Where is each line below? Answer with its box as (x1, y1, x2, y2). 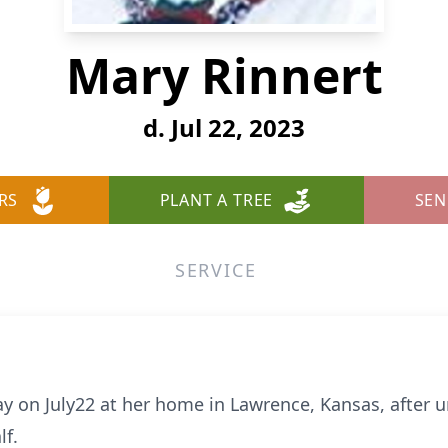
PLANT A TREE (159, 189, 274, 211)
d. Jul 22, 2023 (143, 111, 305, 144)
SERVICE (174, 258, 257, 282)
